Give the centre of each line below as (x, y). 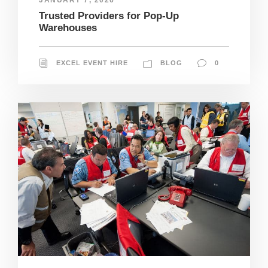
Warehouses (68, 28)
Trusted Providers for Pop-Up (109, 16)
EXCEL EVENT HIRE (92, 63)
